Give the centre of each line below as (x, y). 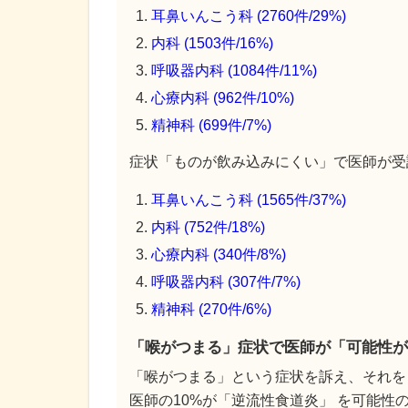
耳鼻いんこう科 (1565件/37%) (249, 199)
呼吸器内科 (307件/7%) (226, 281)
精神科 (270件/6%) (211, 309)
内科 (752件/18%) (208, 227)
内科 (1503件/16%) (212, 43)
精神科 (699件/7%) (211, 125)
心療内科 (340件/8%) (219, 254)
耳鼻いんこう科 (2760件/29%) (249, 15)
